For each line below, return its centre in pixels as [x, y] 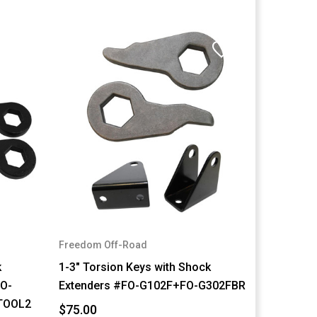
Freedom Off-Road [103, 244]
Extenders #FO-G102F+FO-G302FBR [152, 285]
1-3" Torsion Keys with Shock [134, 267]
